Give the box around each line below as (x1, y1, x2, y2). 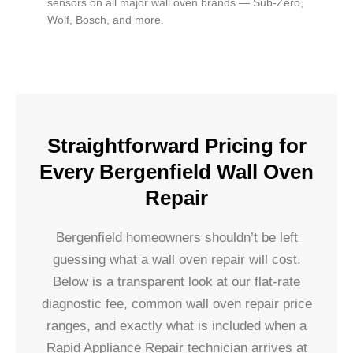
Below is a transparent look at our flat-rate (53, 273, 300, 289)
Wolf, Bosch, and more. (47, 13, 164, 26)
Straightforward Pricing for (46, 133, 307, 158)
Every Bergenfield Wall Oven (39, 159, 314, 184)
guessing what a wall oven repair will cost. (52, 251, 301, 267)
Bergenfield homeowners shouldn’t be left (55, 229, 298, 245)
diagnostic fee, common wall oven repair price (41, 295, 312, 311)
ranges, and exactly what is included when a (46, 318, 307, 333)
